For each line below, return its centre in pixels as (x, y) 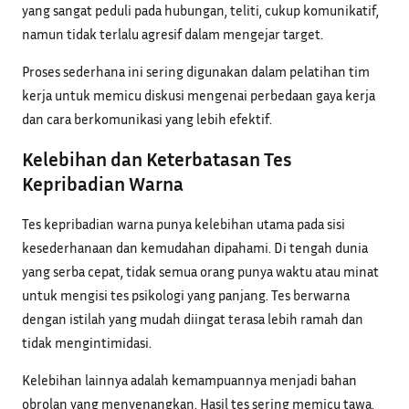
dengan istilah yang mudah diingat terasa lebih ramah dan (193, 319)
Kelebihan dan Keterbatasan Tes (157, 158)
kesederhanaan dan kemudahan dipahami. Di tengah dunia (195, 248)
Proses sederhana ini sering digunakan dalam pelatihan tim (196, 72)
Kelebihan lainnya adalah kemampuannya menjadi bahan (189, 380)
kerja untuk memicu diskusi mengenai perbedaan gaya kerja (199, 95)
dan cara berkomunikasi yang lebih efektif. (147, 119)
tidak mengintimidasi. (87, 343)
